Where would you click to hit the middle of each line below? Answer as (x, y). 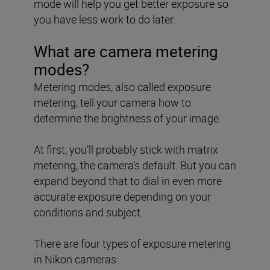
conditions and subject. (88, 212)
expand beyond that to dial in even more (128, 181)
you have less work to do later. (105, 19)
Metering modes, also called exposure (122, 86)
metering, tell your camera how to (112, 102)
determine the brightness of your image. (127, 118)
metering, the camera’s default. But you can (135, 165)
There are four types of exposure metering (132, 243)
